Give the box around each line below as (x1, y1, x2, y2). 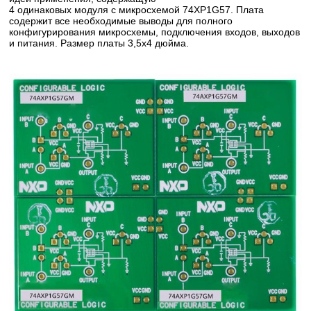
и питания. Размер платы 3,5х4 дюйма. (9, 37, 190, 49)
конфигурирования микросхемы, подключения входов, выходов (9, 26, 301, 37)
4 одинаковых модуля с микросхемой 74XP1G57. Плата (9, 3, 264, 15)
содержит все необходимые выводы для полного (9, 15, 233, 26)
